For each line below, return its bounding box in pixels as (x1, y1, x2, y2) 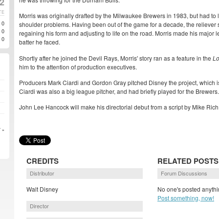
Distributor (30, 169, 54, 177)
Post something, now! (157, 194, 214, 202)
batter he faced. (19, 38, 60, 46)
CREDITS (26, 155, 59, 167)
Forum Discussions (161, 169, 207, 177)
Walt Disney (26, 185, 58, 194)
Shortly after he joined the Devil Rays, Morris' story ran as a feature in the (19, 53, 213, 62)
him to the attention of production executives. (19, 62, 137, 71)
